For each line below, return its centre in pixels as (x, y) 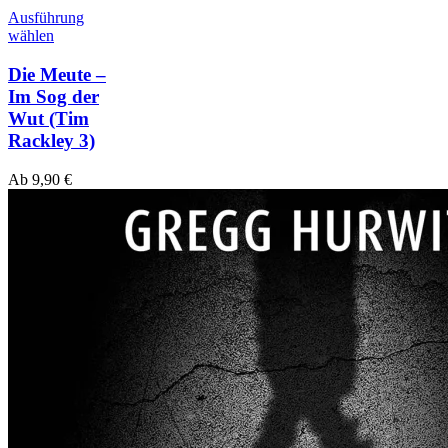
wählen (31, 36)
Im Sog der (53, 96)
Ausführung (46, 18)
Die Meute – (57, 74)
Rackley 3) (51, 140)
